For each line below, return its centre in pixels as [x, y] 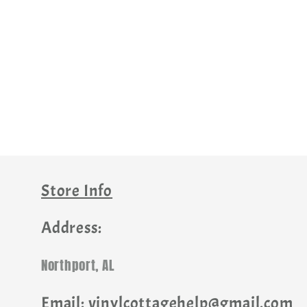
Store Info [77, 190]
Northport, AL [78, 265]
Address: [72, 227]
